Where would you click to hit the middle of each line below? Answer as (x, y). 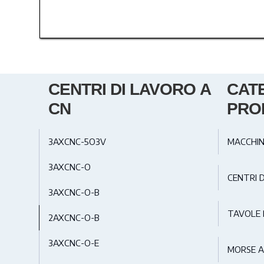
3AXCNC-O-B (74, 192)
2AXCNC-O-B (74, 218)
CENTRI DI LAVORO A (129, 90)
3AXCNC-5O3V (77, 142)
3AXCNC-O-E (74, 243)
